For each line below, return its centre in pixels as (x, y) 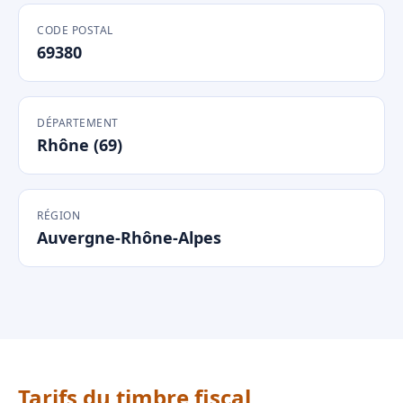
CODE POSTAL (75, 30)
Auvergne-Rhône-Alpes (129, 237)
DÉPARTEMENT (78, 123)
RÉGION (58, 215)
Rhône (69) (80, 145)
